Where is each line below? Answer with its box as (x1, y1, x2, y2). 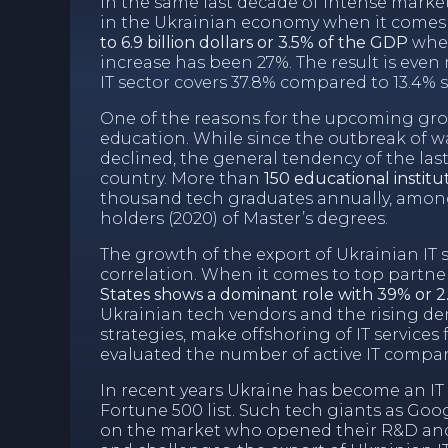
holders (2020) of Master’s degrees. (100, 209, 392, 229)
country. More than (100, 169, 264, 189)
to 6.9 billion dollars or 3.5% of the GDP (100, 33, 408, 53)
